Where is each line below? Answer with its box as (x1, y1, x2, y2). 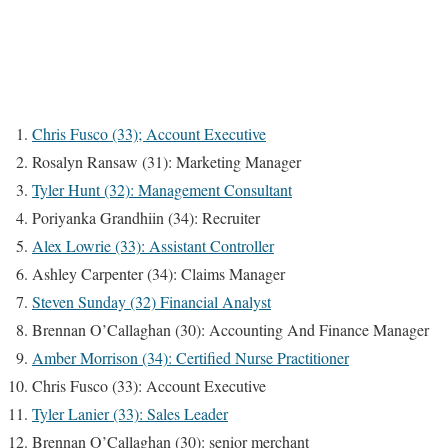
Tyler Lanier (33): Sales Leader (32, 403, 228, 425)
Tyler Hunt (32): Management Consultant (32, 179, 292, 201)
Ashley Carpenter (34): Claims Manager (32, 263, 285, 285)
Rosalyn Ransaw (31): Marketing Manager (32, 151, 301, 173)
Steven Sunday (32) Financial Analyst (32, 291, 271, 313)
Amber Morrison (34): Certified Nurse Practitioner (32, 347, 349, 369)
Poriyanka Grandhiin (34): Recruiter (32, 207, 260, 229)
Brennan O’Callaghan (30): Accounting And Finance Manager (32, 319, 429, 341)
